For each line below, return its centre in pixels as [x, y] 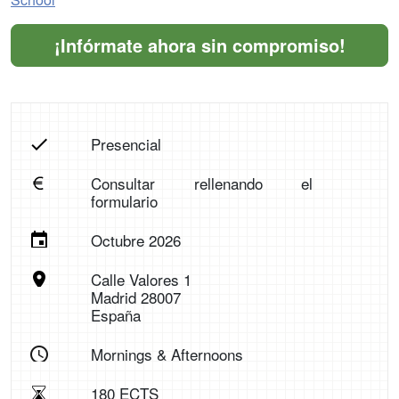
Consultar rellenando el [202, 183]
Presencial [126, 144]
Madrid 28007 [135, 297]
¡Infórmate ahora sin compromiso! [199, 45]
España [115, 315]
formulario [124, 201]
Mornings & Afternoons [167, 354]
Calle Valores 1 [141, 279]
